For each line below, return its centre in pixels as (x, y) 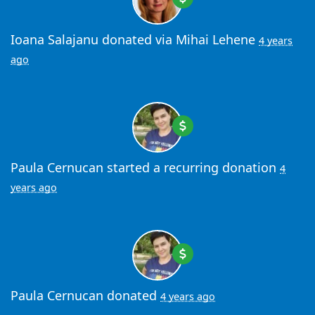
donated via (137, 40)
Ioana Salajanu (54, 40)
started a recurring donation (192, 168)
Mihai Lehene (216, 40)
